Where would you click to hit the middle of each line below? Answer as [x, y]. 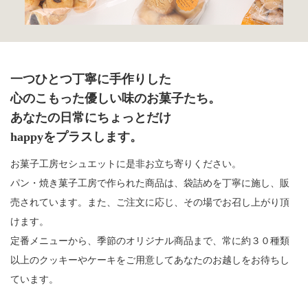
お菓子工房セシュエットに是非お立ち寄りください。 [126, 163]
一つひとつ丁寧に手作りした [91, 79]
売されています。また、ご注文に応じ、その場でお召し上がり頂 [150, 202]
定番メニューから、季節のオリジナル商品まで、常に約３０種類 [150, 240]
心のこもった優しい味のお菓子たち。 [115, 99]
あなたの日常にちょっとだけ [91, 118]
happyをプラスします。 [76, 137]
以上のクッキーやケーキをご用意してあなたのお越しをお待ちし [150, 260]
